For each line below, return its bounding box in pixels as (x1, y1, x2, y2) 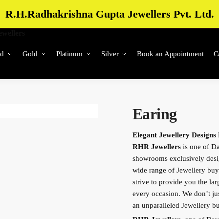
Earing (132, 105, 177, 123)
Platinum (56, 49, 83, 58)
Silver (101, 49, 119, 58)
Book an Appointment (137, 49, 204, 58)
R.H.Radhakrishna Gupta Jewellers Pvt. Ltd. (5, 7, 214, 20)
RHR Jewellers (132, 142, 181, 151)
